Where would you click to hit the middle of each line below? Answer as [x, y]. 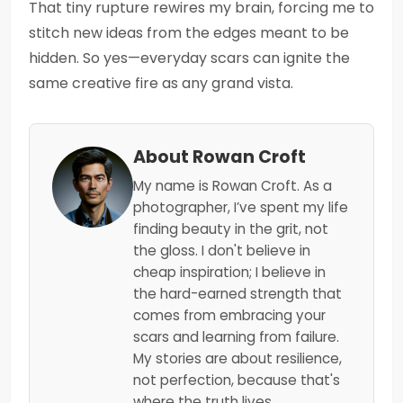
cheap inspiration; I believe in [229, 272]
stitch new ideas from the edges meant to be [189, 33]
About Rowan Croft [219, 157]
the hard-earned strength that [237, 294]
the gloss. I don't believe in [222, 251]
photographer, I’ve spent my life [241, 207]
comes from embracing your [229, 315]
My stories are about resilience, [237, 358]
